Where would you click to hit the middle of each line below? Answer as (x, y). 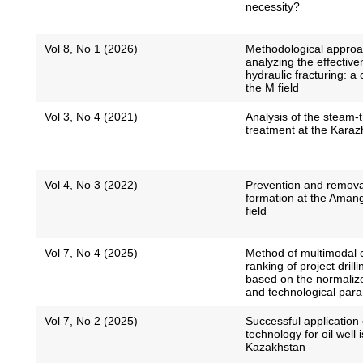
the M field (273, 88)
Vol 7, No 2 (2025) (91, 321)
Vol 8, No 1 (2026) (91, 49)
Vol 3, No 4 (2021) (91, 117)
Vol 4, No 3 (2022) (91, 185)
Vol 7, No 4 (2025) (91, 253)
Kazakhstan (276, 347)
